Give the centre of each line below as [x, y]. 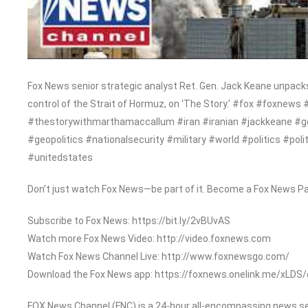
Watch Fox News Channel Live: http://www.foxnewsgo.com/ [158, 256]
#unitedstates [60, 157]
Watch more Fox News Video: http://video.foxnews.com [149, 238]
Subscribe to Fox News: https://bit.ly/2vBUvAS [129, 220]
